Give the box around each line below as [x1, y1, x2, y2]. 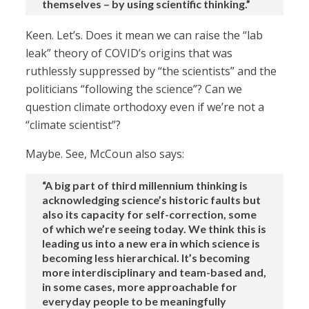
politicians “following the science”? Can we [26, 81, 243, 97]
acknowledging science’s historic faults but [42, 193, 261, 207]
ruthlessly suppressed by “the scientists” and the [26, 63, 277, 79]
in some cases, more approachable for [42, 280, 238, 294]
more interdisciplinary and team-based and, [42, 266, 267, 279]
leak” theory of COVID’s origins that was [26, 46, 233, 61]
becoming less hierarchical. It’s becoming [42, 251, 250, 265]
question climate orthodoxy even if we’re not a [26, 99, 265, 115]
